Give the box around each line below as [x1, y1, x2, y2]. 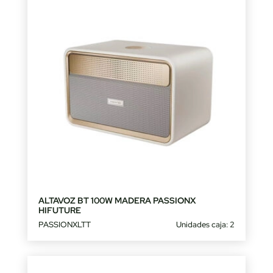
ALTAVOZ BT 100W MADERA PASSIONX [38, 195, 196, 207]
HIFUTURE [38, 205, 81, 216]
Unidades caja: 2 [176, 219, 235, 230]
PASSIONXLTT [38, 219, 91, 230]
